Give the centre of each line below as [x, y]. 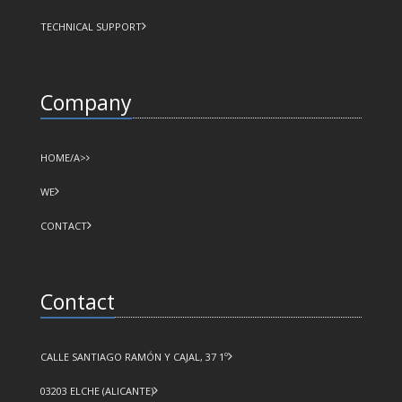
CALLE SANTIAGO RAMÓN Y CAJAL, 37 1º [134, 356]
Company [86, 102]
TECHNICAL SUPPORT [91, 26]
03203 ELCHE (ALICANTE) [96, 390]
